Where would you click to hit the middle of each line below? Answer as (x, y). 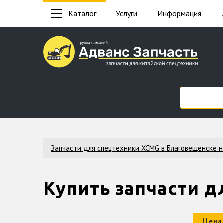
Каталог (82, 13)
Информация (179, 13)
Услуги (127, 13)
